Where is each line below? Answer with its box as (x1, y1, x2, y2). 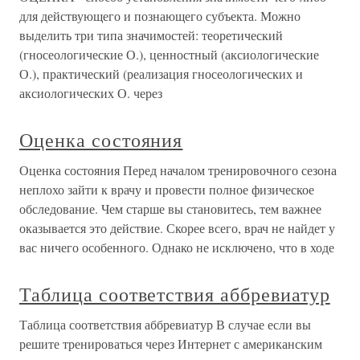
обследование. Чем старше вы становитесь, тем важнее (19, 200, 321, 218)
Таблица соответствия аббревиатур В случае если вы (19, 316, 311, 333)
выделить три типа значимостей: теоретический (19, 27, 283, 44)
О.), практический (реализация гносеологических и (19, 65, 303, 83)
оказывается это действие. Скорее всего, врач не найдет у (19, 219, 335, 237)
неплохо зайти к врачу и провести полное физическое (19, 181, 314, 198)
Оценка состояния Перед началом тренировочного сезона (19, 162, 337, 179)
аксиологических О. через (19, 84, 162, 102)
